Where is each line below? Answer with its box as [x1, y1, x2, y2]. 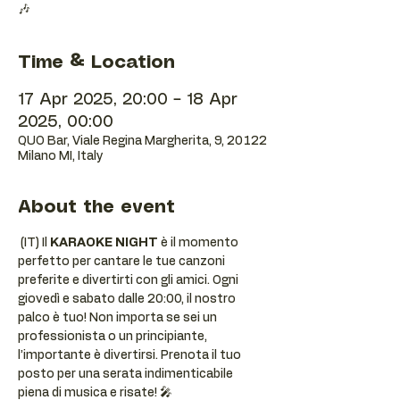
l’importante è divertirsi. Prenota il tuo [18, 349, 244, 362]
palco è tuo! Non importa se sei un [18, 312, 220, 324]
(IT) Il [18, 237, 50, 249]
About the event [18, 199, 175, 216]
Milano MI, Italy [18, 150, 104, 162]
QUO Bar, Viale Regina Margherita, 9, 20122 [18, 135, 267, 147]
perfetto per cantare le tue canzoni [18, 255, 228, 268]
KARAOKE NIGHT [50, 237, 158, 249]
